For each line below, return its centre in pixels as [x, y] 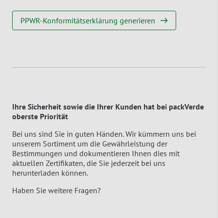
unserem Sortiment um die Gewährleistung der [90, 143]
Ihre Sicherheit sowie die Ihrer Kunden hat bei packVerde [108, 106]
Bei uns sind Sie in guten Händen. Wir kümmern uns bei [104, 134]
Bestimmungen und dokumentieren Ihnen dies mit [96, 153]
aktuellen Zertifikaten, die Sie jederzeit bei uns [89, 163]
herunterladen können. [50, 173]
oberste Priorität [40, 116]
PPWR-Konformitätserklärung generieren [88, 20]
